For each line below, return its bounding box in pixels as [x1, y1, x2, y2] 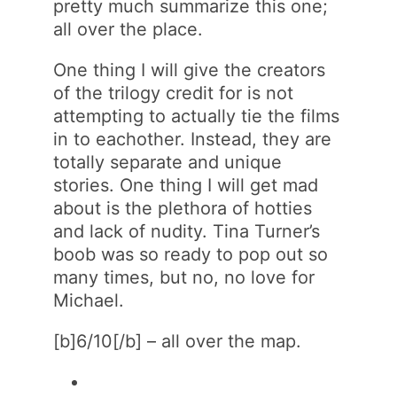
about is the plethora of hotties [53, 197, 313, 219]
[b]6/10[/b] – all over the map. [53, 330, 302, 352]
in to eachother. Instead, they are [53, 128, 332, 150]
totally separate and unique [53, 151, 283, 173]
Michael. [53, 289, 125, 311]
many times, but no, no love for [53, 266, 315, 288]
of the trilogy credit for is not [53, 82, 294, 104]
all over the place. [53, 18, 204, 40]
